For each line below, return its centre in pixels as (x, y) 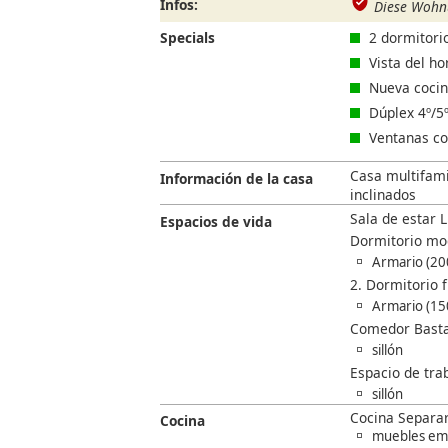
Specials (187, 38)
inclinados (383, 194)
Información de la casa (236, 178)
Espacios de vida (216, 221)
